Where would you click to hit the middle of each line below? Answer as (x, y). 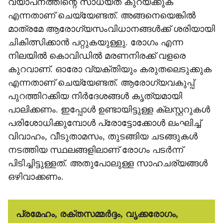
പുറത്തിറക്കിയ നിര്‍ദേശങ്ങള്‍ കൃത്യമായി (95, 96)
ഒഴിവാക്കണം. (36, 177)
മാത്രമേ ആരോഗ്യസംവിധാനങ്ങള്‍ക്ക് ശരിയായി (111, 29)
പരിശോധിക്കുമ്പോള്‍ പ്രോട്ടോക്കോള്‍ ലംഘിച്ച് (105, 123)
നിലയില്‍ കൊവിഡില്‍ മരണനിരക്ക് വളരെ (97, 56)
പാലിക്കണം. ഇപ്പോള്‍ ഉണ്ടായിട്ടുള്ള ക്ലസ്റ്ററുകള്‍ (109, 110)
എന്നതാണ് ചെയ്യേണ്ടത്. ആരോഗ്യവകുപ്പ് (101, 83)
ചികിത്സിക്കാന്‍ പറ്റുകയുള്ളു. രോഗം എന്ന (96, 42)
